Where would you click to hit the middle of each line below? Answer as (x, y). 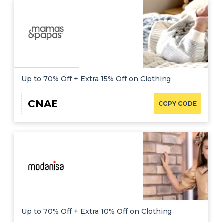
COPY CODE (177, 103)
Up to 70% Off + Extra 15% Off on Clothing (96, 79)
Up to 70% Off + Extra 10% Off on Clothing (97, 211)
